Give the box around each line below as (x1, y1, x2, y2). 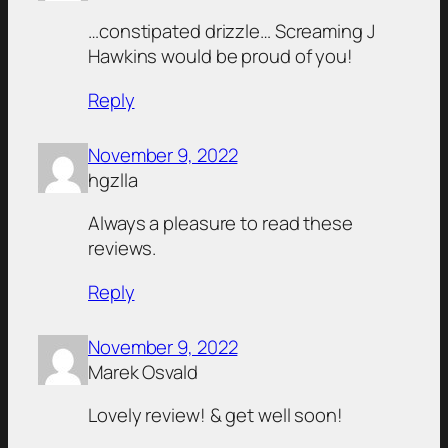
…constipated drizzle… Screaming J (88, 18, 375, 45)
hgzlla (88, 166, 138, 193)
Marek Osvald (88, 358, 198, 385)
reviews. (88, 235, 157, 262)
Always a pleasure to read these (88, 210, 353, 237)
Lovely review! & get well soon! (88, 402, 343, 429)
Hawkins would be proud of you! (88, 43, 353, 70)
